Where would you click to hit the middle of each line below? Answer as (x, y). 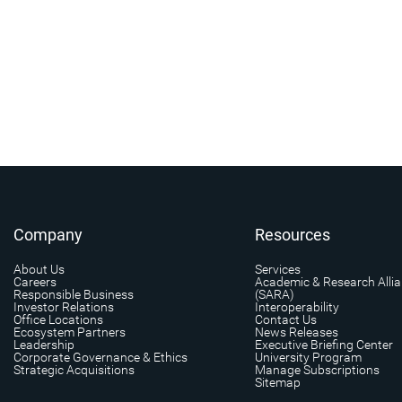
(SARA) (274, 295)
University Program (308, 358)
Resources (292, 235)
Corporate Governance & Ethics (100, 358)
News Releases (296, 332)
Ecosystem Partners (70, 332)
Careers (35, 282)
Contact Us (285, 320)
